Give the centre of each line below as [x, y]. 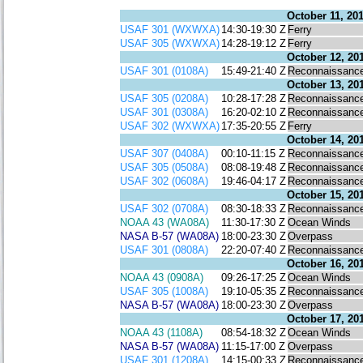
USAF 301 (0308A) [164, 113]
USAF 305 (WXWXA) [170, 44]
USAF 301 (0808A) [164, 250]
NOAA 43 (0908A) [162, 278]
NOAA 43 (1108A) [161, 333]
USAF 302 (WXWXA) [170, 126]
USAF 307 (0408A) [164, 154]
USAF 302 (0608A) [164, 181]
